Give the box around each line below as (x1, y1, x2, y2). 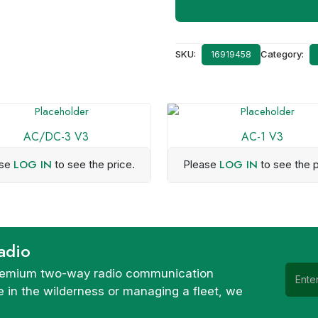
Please (183, 158, 220, 171)
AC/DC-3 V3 (23, 128, 89, 145)
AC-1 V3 (241, 128, 283, 145)
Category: (260, 48, 306, 60)
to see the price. (51, 158, 135, 171)
